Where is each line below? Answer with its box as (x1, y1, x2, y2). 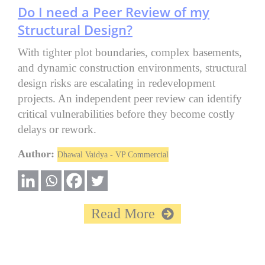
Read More (91, 206, 155, 222)
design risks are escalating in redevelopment (18, 77, 215, 90)
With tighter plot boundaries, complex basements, (18, 46, 242, 59)
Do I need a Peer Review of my (18, 3, 209, 21)
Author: (18, 148, 57, 160)
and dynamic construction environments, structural (18, 62, 247, 75)
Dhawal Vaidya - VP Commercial (57, 150, 169, 160)
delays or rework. (18, 123, 96, 136)
